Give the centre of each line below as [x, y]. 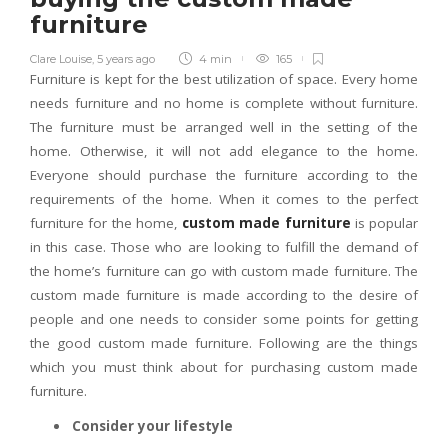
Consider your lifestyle [152, 426]
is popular [384, 223]
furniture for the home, [106, 223]
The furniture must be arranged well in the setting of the [224, 127]
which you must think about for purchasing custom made [224, 367]
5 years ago [126, 59]
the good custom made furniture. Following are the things [224, 343]
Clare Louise [61, 59]
